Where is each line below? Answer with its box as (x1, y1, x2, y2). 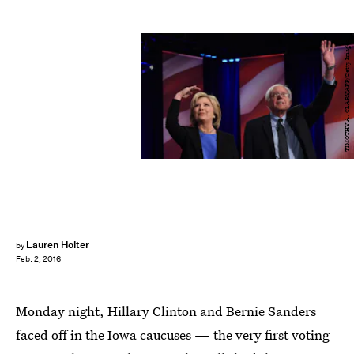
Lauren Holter (25, 238, 90, 251)
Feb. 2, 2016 (16, 254, 61, 265)
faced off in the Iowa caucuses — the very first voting (16, 326, 330, 344)
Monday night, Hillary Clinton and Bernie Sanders (16, 302, 316, 320)
